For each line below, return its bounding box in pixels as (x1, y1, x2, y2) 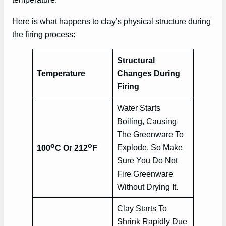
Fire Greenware (117, 168, 174, 178)
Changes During (117, 68, 181, 78)
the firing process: (12, 29, 75, 39)
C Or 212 (55, 143, 88, 153)
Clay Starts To (117, 203, 167, 213)
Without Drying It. (117, 182, 179, 191)
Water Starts (117, 103, 161, 112)
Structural (117, 55, 155, 65)
